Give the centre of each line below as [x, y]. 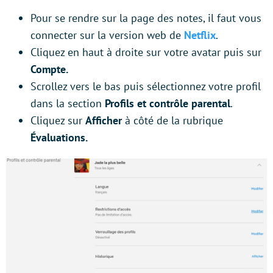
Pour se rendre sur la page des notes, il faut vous [146, 18]
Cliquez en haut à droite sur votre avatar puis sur [146, 52]
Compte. [49, 69]
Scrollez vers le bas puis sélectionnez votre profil [146, 87]
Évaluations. [59, 138]
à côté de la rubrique [172, 121]
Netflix [200, 35]
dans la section [68, 104]
